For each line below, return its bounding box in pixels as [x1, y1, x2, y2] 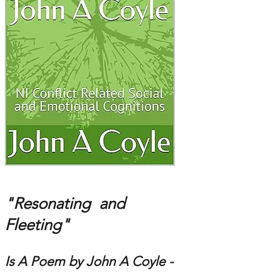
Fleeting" [5, 216, 70, 234]
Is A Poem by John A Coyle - [5, 253, 173, 270]
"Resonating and [5, 194, 125, 213]
